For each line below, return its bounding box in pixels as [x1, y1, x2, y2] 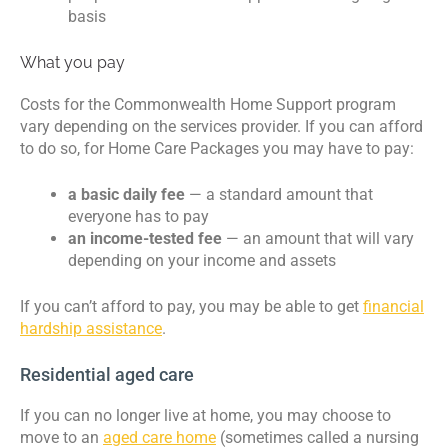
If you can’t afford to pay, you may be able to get [20, 296, 363, 316]
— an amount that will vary [222, 228, 414, 248]
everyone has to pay [68, 206, 209, 226]
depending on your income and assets [68, 250, 336, 270]
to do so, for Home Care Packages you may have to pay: [20, 138, 414, 158]
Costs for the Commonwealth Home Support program [20, 94, 396, 114]
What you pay [20, 52, 125, 72]
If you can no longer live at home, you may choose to [20, 405, 391, 425]
